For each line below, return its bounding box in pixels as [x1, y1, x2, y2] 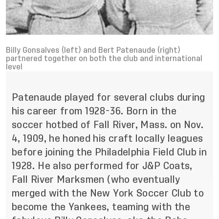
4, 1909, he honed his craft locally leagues [12, 133, 203, 143]
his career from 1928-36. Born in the [12, 106, 176, 116]
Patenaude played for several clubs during [12, 92, 205, 102]
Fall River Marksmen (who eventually [12, 175, 180, 184]
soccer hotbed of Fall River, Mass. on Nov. [12, 120, 204, 130]
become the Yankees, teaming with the [12, 202, 190, 212]
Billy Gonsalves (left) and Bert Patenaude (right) [6, 46, 180, 54]
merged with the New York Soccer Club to [12, 188, 204, 198]
